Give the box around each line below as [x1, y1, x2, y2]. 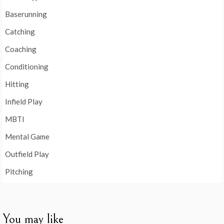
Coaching [5, 44, 36, 53]
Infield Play [5, 96, 42, 106]
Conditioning [5, 61, 48, 71]
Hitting [5, 79, 29, 88]
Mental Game [5, 131, 49, 141]
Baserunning [5, 9, 47, 18]
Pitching [5, 166, 33, 176]
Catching [5, 26, 35, 36]
